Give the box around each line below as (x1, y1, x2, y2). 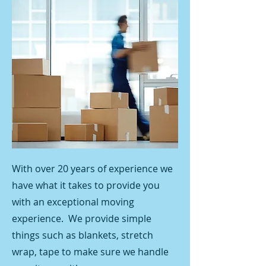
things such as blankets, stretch (12, 229, 153, 242)
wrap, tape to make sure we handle (12, 245, 169, 258)
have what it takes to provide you (12, 179, 160, 192)
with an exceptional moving (12, 195, 134, 208)
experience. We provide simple (12, 212, 151, 225)
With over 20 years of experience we (12, 162, 173, 175)
